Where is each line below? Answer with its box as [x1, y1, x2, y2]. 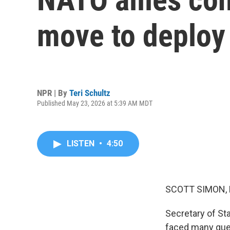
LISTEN [67, 139, 97, 148]
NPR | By [37, 87, 69, 98]
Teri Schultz [69, 87, 110, 98]
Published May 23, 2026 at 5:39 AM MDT [37, 99, 152, 107]
